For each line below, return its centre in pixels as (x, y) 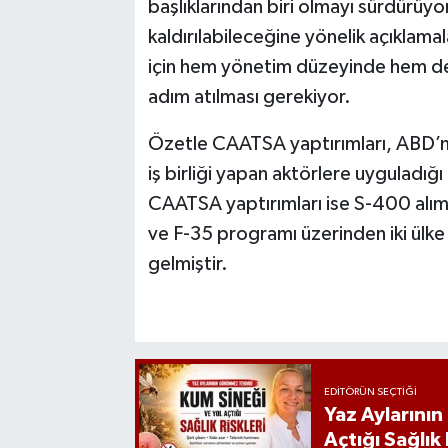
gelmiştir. (187, 263)
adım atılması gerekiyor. (249, 96)
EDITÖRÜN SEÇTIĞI (371, 391)
